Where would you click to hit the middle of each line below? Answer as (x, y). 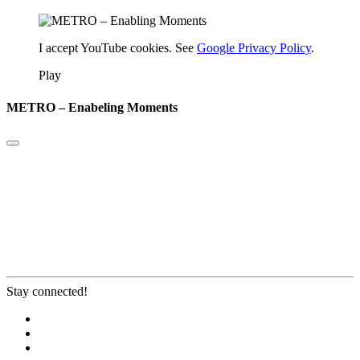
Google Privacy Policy (254, 48)
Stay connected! (47, 291)
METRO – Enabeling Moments (92, 107)
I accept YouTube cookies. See (118, 48)
